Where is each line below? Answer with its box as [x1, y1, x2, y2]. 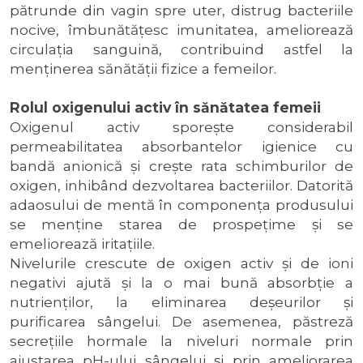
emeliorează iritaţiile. [10, 235, 155, 252]
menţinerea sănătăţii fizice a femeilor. [10, 60, 276, 77]
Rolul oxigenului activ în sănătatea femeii [10, 99, 321, 116]
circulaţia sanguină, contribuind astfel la [10, 41, 353, 58]
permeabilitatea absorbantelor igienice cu [10, 138, 353, 155]
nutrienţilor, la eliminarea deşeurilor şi [10, 293, 353, 310]
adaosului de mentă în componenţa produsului [10, 196, 353, 213]
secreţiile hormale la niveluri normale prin [10, 332, 353, 349]
